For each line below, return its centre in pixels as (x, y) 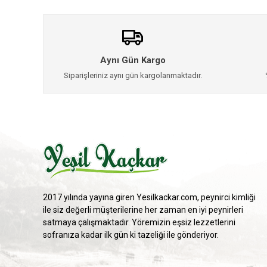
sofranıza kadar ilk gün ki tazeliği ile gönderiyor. (131, 235)
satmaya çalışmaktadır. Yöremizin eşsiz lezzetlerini (139, 222)
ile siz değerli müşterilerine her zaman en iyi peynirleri (143, 210)
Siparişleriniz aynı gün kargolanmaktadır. (133, 75)
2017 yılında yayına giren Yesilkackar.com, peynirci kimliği (149, 197)
